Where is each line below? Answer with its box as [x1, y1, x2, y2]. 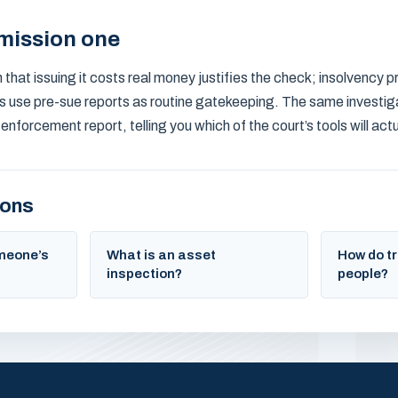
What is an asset [107, 248, 217, 262]
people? [337, 267, 388, 281]
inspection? [107, 267, 183, 281]
